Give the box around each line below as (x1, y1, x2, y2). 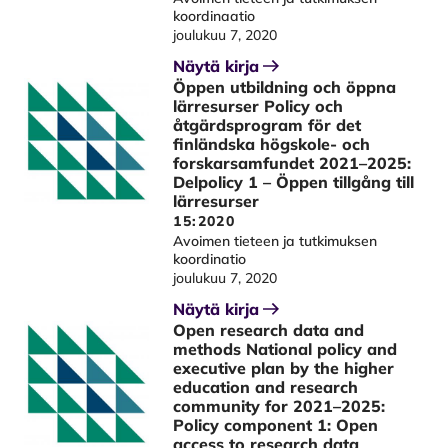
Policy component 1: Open (173, 415, 379, 435)
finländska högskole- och (173, 134, 371, 154)
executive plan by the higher (173, 358, 395, 378)
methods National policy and (173, 339, 398, 359)
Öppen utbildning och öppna (173, 77, 397, 97)
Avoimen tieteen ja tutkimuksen (173, 232, 378, 250)
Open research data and (173, 320, 365, 340)
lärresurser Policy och (173, 96, 344, 116)
